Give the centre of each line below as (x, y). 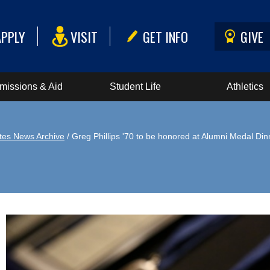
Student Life (135, 86)
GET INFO (166, 36)
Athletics (245, 86)
